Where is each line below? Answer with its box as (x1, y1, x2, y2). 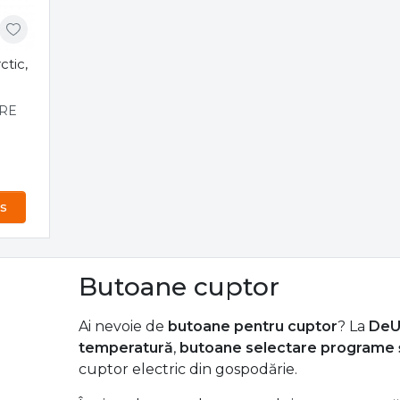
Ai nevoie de (79, 317, 169, 335)
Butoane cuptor (79, 271, 280, 302)
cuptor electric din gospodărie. (79, 360, 298, 378)
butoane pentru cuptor (168, 317, 338, 335)
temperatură (79, 338, 174, 356)
